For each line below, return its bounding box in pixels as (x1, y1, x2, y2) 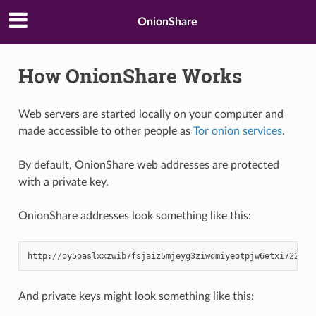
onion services (211, 125, 282, 137)
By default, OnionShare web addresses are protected (18, 159, 279, 171)
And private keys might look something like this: (18, 290, 254, 302)
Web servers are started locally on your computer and (18, 108, 284, 120)
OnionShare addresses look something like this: (18, 209, 251, 221)
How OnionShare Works (18, 62, 242, 89)
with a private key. (18, 176, 109, 188)
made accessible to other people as (18, 125, 193, 137)
